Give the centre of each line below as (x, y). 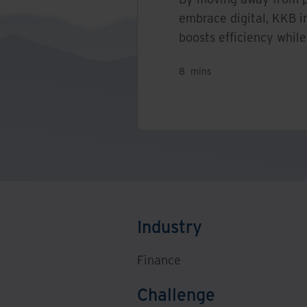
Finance (159, 260)
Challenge (176, 294)
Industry (170, 226)
